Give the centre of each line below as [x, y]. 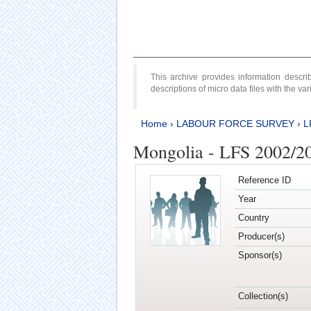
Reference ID [264, 180]
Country [253, 218]
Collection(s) [263, 296]
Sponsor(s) [260, 255]
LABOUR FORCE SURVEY [235, 123]
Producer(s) [261, 237]
